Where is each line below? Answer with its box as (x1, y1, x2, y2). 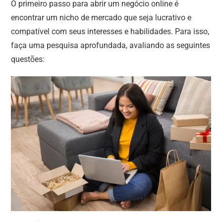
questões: (11, 55, 45, 64)
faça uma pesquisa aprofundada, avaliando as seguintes (11, 41, 211, 50)
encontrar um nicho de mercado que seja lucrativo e (11, 13, 192, 22)
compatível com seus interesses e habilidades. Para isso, (11, 27, 210, 36)
